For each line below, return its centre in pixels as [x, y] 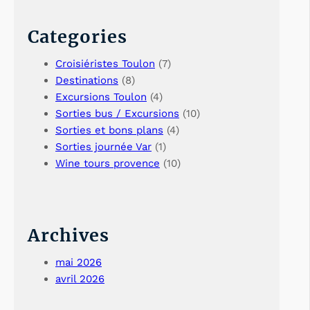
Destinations [87, 80]
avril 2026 [80, 279]
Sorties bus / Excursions [117, 113]
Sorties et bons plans [109, 130]
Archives [69, 235]
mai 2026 [79, 262]
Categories [77, 36]
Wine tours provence [108, 163]
